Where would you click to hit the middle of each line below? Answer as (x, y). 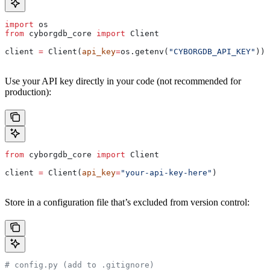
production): (28, 92)
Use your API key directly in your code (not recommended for (123, 81)
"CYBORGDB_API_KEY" (212, 51)
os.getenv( (145, 51)
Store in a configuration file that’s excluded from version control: (127, 202)
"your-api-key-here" (166, 172)
